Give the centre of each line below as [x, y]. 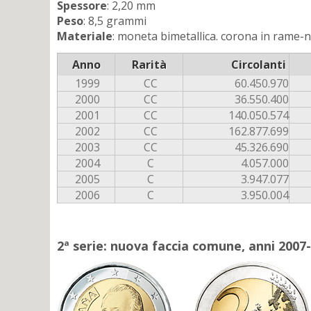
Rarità [149, 64]
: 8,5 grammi [115, 20]
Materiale [85, 36]
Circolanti [259, 64]
